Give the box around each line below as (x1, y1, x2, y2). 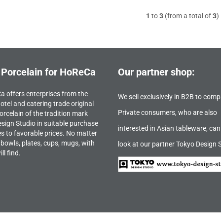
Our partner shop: (118, 66, 195, 78)
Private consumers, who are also (118, 108, 217, 116)
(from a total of (163, 11, 213, 20)
